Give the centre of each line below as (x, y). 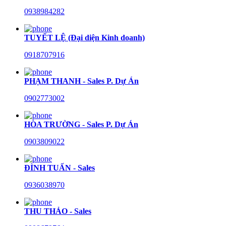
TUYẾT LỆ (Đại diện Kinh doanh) (84, 37)
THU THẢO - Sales (58, 211)
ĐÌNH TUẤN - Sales (60, 167)
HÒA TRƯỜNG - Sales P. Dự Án (81, 124)
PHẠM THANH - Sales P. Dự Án (81, 81)
